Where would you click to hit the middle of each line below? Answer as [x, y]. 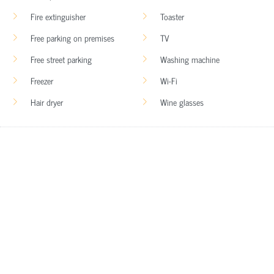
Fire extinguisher [58, 16]
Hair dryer [47, 102]
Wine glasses [182, 102]
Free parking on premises [72, 37]
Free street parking [61, 59]
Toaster [172, 16]
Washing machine [190, 59]
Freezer [42, 80]
